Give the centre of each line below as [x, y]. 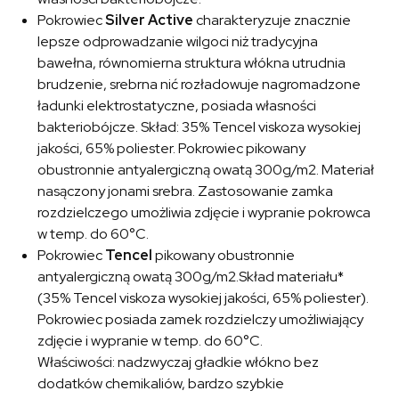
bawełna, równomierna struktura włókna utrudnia [192, 63]
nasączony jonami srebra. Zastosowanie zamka [186, 191]
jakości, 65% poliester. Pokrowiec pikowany [172, 149]
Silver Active [150, 20]
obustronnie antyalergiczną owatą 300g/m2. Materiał [206, 170]
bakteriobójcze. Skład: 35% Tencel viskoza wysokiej [199, 127]
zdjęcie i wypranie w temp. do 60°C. [151, 341]
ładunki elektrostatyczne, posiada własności [177, 106]
